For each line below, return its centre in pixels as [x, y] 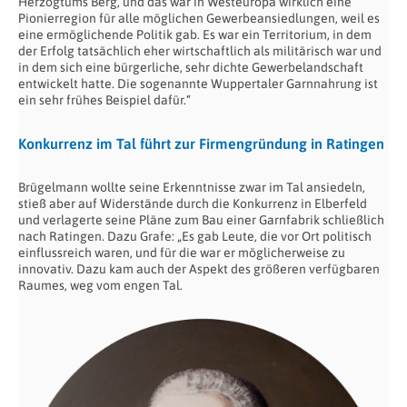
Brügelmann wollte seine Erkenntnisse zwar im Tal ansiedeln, [192, 188]
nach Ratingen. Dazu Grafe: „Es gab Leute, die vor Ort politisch [195, 237]
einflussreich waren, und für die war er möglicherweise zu [182, 253]
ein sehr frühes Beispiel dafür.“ [104, 100]
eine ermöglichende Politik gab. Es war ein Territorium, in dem [195, 35]
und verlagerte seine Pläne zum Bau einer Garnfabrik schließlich [201, 220]
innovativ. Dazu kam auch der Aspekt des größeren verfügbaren [199, 269]
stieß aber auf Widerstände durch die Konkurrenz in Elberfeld [193, 204]
